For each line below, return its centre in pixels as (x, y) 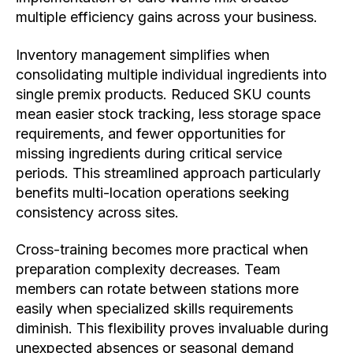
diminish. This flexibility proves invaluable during (172, 329)
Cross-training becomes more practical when (162, 250)
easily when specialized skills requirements (154, 309)
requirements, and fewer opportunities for (150, 133)
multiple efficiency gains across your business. (167, 17)
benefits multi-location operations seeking (152, 192)
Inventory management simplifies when (143, 54)
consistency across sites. (97, 212)
